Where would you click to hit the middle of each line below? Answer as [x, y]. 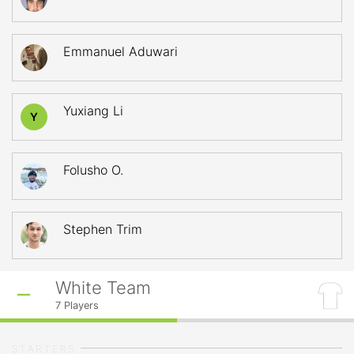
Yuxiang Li [93, 111]
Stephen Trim [103, 229]
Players [80, 305]
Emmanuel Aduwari [121, 51]
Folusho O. [93, 170]
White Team [103, 288]
